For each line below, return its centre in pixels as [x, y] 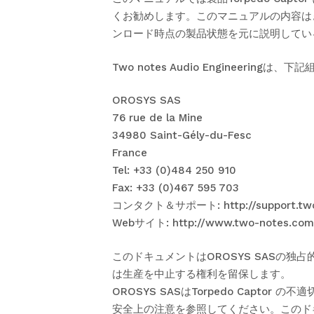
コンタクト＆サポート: [168, 205]
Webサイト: [142, 223]
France [130, 153]
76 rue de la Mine [157, 118]
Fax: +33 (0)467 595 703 [176, 188]
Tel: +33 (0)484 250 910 [174, 170]
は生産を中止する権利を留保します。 [202, 274]
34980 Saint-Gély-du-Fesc [182, 135]
